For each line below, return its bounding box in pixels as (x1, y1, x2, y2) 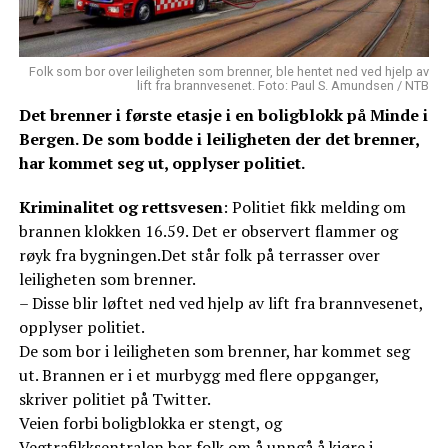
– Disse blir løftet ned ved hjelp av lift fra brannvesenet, (18, 291, 423, 314)
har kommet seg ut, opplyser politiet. (18, 151, 305, 174)
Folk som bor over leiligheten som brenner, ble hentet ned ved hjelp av (29, 63, 430, 79)
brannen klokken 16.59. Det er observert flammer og (18, 219, 398, 242)
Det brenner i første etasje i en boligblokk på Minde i (18, 103, 428, 126)
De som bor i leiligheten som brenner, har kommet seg (18, 339, 410, 362)
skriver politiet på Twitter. (18, 387, 211, 410)
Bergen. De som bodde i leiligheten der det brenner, (18, 127, 419, 150)
